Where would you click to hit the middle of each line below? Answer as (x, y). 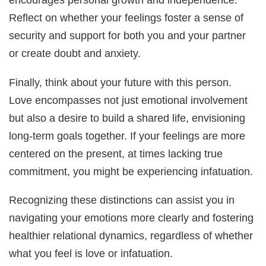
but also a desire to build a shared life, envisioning (127, 118)
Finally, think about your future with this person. (121, 82)
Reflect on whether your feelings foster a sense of (126, 18)
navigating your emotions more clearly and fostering (132, 217)
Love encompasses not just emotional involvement (129, 100)
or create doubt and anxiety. (75, 53)
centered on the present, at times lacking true (116, 153)
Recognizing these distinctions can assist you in (122, 199)
